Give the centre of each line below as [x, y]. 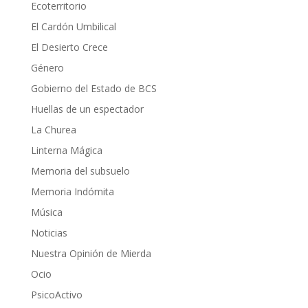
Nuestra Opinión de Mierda [91, 254]
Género [47, 68]
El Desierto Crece [69, 47]
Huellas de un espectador [87, 109]
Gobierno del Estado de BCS [93, 89]
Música [46, 212]
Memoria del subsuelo [80, 171]
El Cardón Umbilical [73, 27]
